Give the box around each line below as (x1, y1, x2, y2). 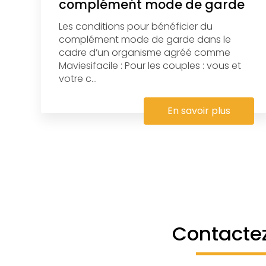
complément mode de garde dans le (58, 32, 231, 46)
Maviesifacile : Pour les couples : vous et (58, 58, 241, 72)
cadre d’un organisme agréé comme (58, 45, 230, 59)
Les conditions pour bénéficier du (58, 19, 213, 33)
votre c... (58, 71, 97, 85)
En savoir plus (167, 103, 230, 118)
